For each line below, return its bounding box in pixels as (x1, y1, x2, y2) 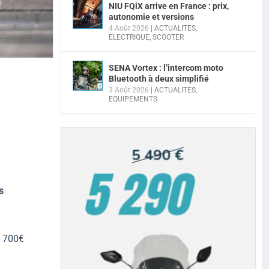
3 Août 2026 (109, 86, 149, 95)
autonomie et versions (109, 12, 194, 22)
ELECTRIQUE (109, 33, 150, 42)
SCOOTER (153, 33, 184, 42)
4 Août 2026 (109, 24, 149, 33)
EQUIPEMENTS (109, 95, 157, 104)
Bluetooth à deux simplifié (109, 74, 209, 84)
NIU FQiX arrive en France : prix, (109, 1, 229, 11)
